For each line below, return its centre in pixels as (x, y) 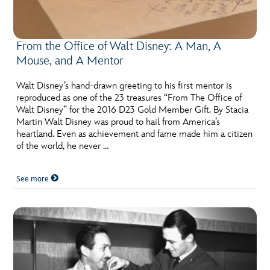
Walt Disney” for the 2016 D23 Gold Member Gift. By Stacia (133, 110)
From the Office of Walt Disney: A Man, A (119, 46)
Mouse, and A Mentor (70, 61)
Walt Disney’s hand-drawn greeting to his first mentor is (124, 86)
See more (34, 179)
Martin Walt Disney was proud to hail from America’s (118, 122)
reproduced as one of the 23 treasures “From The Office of (129, 98)
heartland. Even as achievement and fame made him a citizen (135, 134)
